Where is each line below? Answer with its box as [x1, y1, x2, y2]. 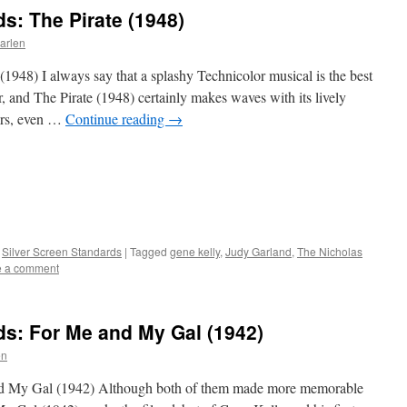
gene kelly [170, 243, 220, 260]
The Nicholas [297, 243, 362, 260]
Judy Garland [225, 243, 292, 260]
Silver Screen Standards [2, 243, 122, 260]
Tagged [130, 243, 167, 260]
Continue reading [65, 109, 168, 128]
